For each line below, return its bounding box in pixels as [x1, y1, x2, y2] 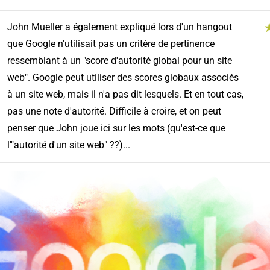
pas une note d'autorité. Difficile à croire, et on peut [7, 105, 221, 118]
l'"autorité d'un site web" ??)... [7, 139, 130, 151]
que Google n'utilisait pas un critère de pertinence [7, 38, 215, 50]
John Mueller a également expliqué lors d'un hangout [7, 21, 232, 33]
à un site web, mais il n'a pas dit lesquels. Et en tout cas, [7, 89, 243, 101]
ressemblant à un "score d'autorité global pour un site [7, 55, 232, 67]
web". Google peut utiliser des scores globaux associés [7, 72, 239, 84]
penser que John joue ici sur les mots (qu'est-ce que [7, 122, 225, 134]
